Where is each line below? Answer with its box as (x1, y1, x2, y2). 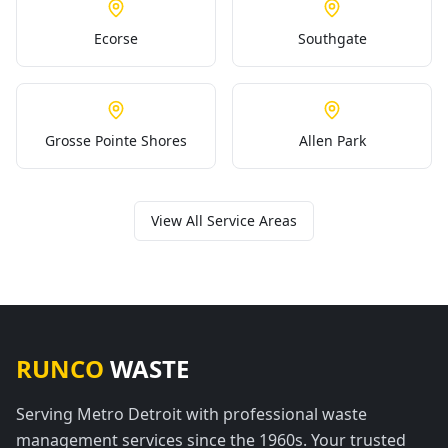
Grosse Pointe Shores (45, 131, 187, 150)
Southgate (297, 29, 367, 48)
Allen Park (298, 131, 366, 150)
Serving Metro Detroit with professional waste (16, 403, 367, 425)
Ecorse (94, 29, 138, 48)
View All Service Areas (151, 211, 297, 230)
